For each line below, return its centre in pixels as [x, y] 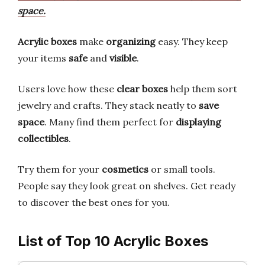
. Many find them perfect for [110, 122]
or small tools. [182, 169]
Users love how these [67, 89]
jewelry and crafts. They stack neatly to [108, 105]
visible [123, 58]
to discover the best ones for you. [94, 202]
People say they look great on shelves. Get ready [127, 186]
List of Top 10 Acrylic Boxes [113, 241]
